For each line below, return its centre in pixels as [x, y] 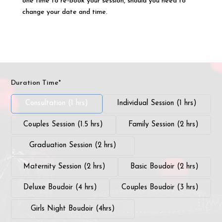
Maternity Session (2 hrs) [65, 166]
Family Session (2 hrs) [163, 124]
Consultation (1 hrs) [57, 104]
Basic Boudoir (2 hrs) [164, 166]
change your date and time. [65, 12]
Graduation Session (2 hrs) [73, 146]
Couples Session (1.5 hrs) [63, 124]
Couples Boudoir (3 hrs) [160, 188]
